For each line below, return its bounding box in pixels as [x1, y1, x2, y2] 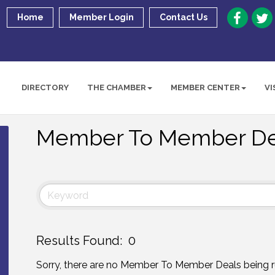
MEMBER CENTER [171, 83, 241, 92]
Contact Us [160, 12, 208, 22]
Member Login [69, 12, 134, 22]
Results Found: [36, 233, 122, 248]
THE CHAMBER [87, 83, 147, 92]
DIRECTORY [21, 83, 69, 92]
